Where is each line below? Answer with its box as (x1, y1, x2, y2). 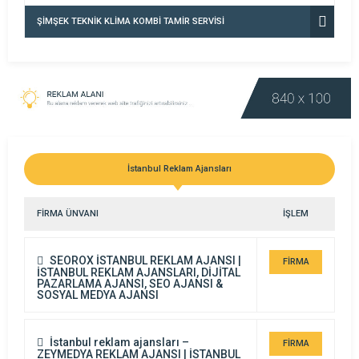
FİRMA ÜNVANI (37, 208, 99, 219)
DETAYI (281, 280, 310, 291)
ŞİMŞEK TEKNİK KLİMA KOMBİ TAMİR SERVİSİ (37, 16, 224, 26)
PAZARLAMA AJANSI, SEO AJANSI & (37, 276, 223, 290)
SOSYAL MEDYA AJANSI (37, 288, 159, 301)
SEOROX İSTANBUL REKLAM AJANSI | (47, 253, 241, 267)
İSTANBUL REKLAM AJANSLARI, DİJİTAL (37, 265, 240, 279)
